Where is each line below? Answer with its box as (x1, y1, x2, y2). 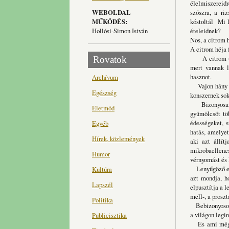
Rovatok (93, 54, 127, 65)
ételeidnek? (190, 26, 221, 36)
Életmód (92, 103, 114, 113)
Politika (92, 195, 113, 205)
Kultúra (92, 165, 112, 174)
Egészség (92, 88, 117, 98)
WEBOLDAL (92, 7, 131, 17)
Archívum (92, 73, 118, 82)
